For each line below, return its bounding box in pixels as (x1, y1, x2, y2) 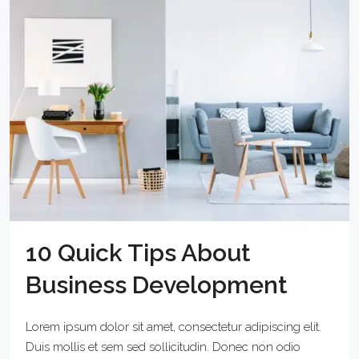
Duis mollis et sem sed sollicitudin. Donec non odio (26, 339, 301, 354)
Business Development (26, 270, 288, 299)
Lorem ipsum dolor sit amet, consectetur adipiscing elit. (26, 319, 321, 334)
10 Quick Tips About (26, 238, 251, 267)
